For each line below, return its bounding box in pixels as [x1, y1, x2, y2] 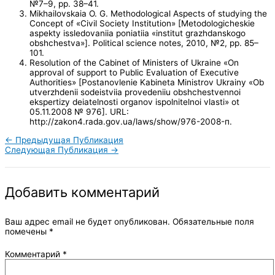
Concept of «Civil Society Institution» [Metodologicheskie [29, 18, 255, 29]
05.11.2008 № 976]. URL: [29, 107, 129, 117]
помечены [5, 227, 49, 237]
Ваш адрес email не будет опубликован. [5, 217, 170, 227]
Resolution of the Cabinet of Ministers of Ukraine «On [29, 58, 239, 68]
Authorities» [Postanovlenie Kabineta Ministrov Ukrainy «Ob [29, 77, 264, 88]
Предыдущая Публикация [13, 134, 123, 145]
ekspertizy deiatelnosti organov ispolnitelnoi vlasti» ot [29, 97, 239, 107]
